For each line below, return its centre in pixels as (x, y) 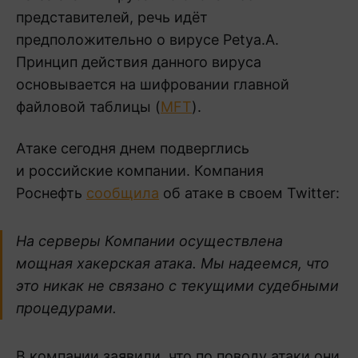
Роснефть (51, 193)
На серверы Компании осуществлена (149, 241)
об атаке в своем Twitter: (249, 193)
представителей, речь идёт (112, 17)
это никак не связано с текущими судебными (177, 285)
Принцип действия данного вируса (139, 62)
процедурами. (66, 308)
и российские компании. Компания (140, 170)
